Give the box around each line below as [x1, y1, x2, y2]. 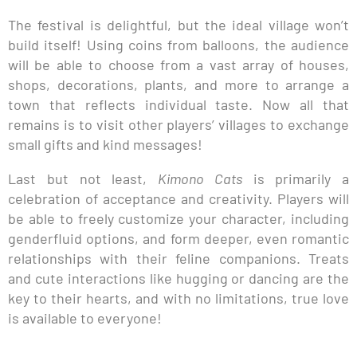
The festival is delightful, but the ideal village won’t [8, 15, 349, 33]
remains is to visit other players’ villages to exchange [8, 115, 349, 133]
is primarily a [241, 169, 349, 187]
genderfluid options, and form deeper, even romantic [8, 229, 349, 247]
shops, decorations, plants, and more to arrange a [8, 75, 349, 93]
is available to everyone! [8, 308, 162, 327]
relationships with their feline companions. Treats [8, 249, 349, 267]
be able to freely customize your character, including [8, 209, 349, 227]
